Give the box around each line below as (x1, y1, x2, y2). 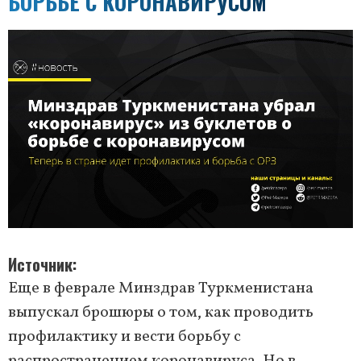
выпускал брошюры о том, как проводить (8, 301, 313, 325)
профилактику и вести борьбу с (8, 326, 241, 349)
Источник (8, 252, 73, 277)
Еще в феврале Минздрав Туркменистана (8, 277, 313, 301)
